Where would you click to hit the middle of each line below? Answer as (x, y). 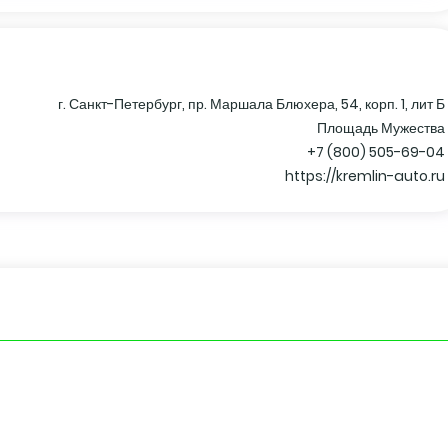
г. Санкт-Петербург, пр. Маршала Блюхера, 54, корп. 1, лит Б (251, 103)
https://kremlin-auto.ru (365, 175)
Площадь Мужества (381, 127)
